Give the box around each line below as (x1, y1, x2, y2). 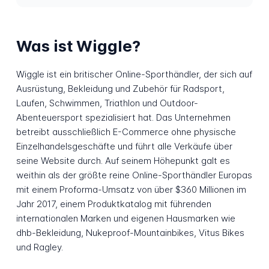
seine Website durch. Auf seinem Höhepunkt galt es (16, 154, 230, 166)
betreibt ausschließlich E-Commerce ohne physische (16, 125, 236, 138)
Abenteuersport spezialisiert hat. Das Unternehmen (16, 111, 231, 123)
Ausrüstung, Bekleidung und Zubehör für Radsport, (16, 82, 225, 94)
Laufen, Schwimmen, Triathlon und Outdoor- (16, 97, 198, 109)
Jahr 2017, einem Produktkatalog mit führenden (16, 198, 211, 210)
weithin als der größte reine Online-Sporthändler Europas (16, 169, 252, 181)
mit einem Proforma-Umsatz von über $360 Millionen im (16, 183, 246, 195)
